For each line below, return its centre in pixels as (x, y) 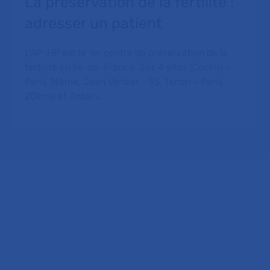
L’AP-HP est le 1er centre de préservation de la (126, 53)
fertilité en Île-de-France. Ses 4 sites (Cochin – (127, 67)
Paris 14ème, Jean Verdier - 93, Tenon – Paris (124, 82)
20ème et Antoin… (64, 96)
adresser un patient (93, 23)
